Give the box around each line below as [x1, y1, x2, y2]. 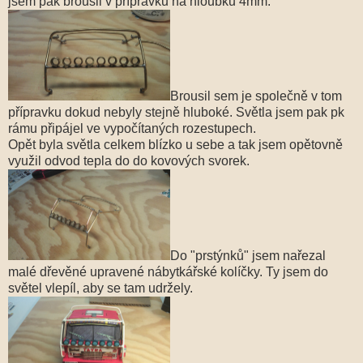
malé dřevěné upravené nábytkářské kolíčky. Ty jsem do [8, 264, 328, 279]
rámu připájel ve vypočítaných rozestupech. [8, 121, 256, 135]
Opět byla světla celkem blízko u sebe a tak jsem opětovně [8, 137, 343, 152]
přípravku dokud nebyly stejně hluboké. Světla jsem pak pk [8, 105, 344, 119]
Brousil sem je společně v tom [170, 88, 342, 103]
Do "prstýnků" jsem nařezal [170, 248, 326, 263]
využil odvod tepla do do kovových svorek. [8, 153, 250, 168]
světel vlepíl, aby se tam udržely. [8, 280, 193, 295]
